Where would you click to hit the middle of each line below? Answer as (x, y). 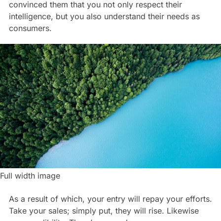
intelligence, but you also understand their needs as (104, 16)
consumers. (30, 28)
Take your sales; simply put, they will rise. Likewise (104, 210)
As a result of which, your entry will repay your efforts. (110, 199)
